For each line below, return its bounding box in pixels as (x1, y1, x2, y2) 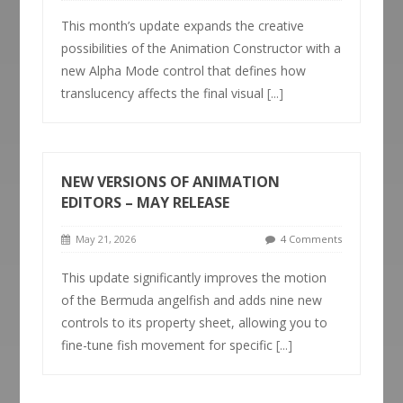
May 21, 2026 (70, 232, 137, 246)
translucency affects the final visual (61, 85, 268, 102)
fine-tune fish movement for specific (61, 336, 277, 354)
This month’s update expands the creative (61, 17, 305, 34)
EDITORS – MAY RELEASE (61, 193, 230, 212)
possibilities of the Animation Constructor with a (61, 40, 342, 57)
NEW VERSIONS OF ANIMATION (61, 172, 281, 192)
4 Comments (280, 232, 342, 246)
